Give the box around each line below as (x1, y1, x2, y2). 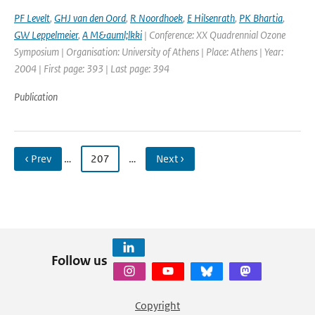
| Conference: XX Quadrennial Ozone (142, 28, 285, 41)
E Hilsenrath (187, 11, 235, 25)
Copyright (135, 299, 180, 312)
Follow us (51, 252, 108, 269)
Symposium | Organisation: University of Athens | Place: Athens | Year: (14, 45, 283, 58)
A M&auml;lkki (82, 28, 142, 41)
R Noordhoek (130, 11, 183, 25)
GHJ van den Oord (54, 11, 126, 25)
